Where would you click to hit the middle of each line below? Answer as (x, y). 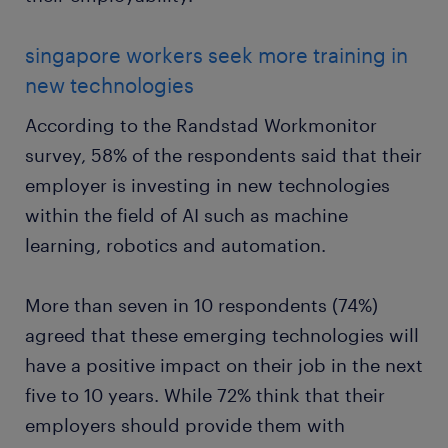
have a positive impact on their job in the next (224, 365)
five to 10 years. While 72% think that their (205, 395)
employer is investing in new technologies (207, 185)
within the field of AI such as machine (186, 215)
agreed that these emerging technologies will (222, 335)
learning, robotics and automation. (175, 245)
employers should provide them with (185, 425)
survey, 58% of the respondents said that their (223, 155)
